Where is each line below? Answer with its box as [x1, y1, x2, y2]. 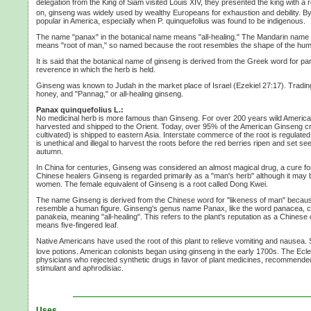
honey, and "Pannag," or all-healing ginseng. [36, 89, 183, 98]
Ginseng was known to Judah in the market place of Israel [36, 81, 233, 90]
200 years [233, 113, 267, 122]
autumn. [36, 146, 63, 155]
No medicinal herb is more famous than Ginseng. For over [36, 113, 233, 122]
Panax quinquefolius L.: [36, 105, 124, 114]
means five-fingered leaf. [36, 220, 119, 229]
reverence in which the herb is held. [36, 65, 155, 74]
